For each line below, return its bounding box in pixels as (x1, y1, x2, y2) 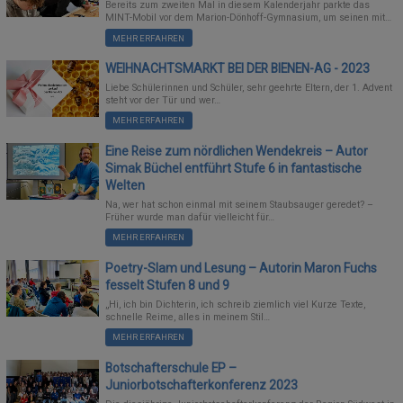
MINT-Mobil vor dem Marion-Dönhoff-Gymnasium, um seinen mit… (105, 12, 392, 24)
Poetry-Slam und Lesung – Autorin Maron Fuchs (105, 260, 378, 275)
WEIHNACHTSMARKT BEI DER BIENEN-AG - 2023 (105, 60, 371, 76)
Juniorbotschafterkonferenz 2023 (105, 377, 299, 392)
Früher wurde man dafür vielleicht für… (105, 211, 275, 224)
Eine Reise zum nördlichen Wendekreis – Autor (105, 143, 369, 158)
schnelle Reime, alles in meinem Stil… (105, 311, 271, 324)
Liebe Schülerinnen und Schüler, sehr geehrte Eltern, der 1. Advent (105, 82, 393, 94)
